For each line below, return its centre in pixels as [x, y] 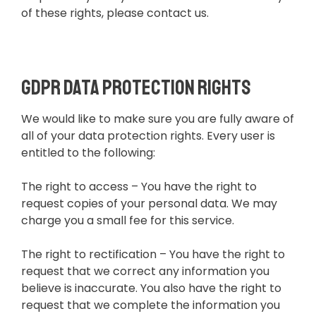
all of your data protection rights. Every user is [148, 136]
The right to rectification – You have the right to [153, 255]
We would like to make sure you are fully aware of [158, 119]
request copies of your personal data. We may [149, 204]
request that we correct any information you [145, 272]
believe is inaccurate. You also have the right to [151, 288]
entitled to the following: [88, 153]
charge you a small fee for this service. [128, 221]
